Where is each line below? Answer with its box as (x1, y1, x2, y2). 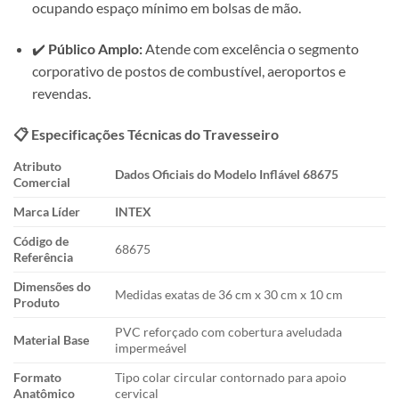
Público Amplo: (47, 40, 142, 58)
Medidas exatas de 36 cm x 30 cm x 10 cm (115, 287, 344, 303)
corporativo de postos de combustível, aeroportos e (31, 62, 346, 80)
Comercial (13, 175, 70, 191)
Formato (13, 370, 61, 386)
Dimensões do (13, 279, 91, 295)
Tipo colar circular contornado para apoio (115, 370, 347, 386)
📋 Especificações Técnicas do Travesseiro (13, 126, 279, 143)
